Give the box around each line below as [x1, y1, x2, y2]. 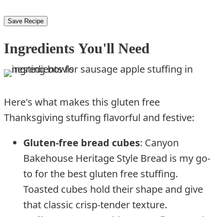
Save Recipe [8, 17, 44, 25]
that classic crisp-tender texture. [23, 198, 167, 211]
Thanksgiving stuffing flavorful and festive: [4, 110, 194, 124]
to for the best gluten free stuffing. [23, 167, 178, 180]
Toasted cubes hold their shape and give [23, 182, 203, 196]
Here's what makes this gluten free [4, 95, 160, 108]
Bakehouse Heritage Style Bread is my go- [23, 151, 210, 165]
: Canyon [140, 136, 179, 149]
